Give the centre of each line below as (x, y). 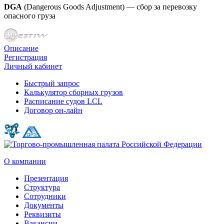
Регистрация (25, 57)
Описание (21, 48)
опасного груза (30, 15)
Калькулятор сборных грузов (73, 92)
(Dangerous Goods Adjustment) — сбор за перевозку (109, 6)
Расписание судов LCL (63, 101)
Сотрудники (45, 196)
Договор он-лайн (53, 110)
